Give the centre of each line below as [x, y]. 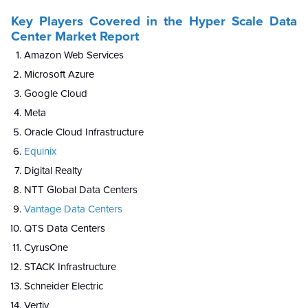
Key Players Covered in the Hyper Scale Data [154, 21]
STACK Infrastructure [70, 266]
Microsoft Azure [59, 74]
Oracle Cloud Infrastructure [84, 132]
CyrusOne [46, 247]
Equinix [40, 151]
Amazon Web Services [74, 55]
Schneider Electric [64, 286]
